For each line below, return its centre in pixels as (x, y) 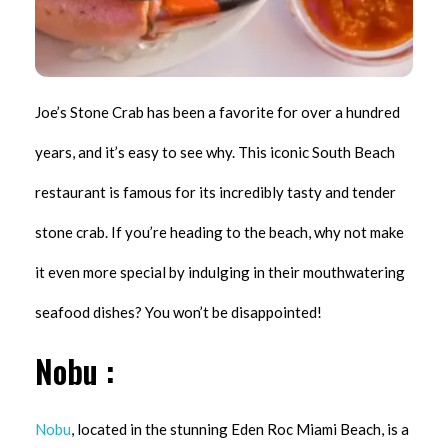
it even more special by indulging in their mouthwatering (220, 271)
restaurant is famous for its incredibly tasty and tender (215, 191)
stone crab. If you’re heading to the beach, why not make (219, 231)
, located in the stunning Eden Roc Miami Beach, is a (240, 429)
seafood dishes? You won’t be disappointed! (178, 311)
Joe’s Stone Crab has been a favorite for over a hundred (217, 111)
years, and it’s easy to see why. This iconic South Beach (215, 151)
